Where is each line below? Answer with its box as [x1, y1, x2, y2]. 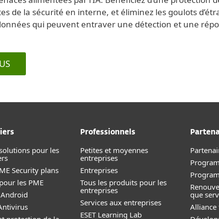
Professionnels [80, 129, 135, 136]
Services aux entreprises [80, 197, 161, 207]
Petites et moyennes [80, 145, 148, 155]
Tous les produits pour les [80, 177, 167, 187]
